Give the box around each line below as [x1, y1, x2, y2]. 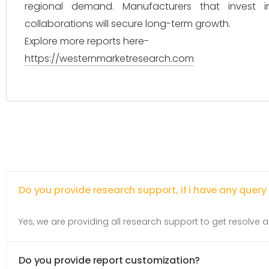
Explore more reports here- [25, 34, 149, 48]
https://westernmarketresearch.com [25, 52, 194, 65]
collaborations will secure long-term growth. [25, 17, 231, 31]
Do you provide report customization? [19, 253, 201, 267]
